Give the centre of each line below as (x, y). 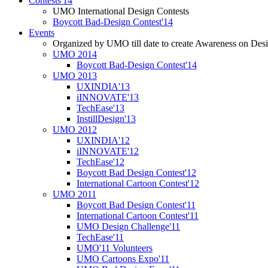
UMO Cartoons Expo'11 (123, 259)
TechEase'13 (100, 108)
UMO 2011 (74, 194)
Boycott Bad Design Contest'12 (136, 173)
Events (42, 33)
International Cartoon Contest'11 (138, 216)
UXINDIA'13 (103, 87)
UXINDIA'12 (103, 141)
